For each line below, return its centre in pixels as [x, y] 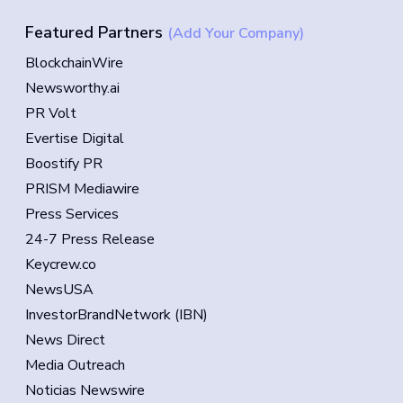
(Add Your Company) [236, 33]
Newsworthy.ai [72, 88]
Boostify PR [64, 164]
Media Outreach [75, 365]
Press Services [72, 214]
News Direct [65, 340]
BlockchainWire [74, 63]
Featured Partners [94, 32]
